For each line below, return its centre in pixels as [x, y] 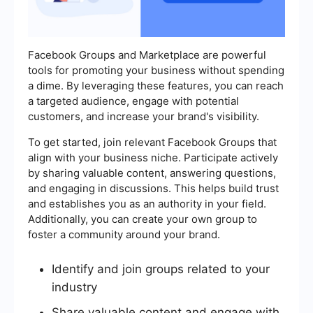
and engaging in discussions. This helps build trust [153, 189]
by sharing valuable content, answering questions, [152, 173]
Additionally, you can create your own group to [143, 219]
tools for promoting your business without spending [156, 71]
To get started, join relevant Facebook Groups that [152, 143]
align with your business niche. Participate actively [153, 158]
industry [74, 287]
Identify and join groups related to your [161, 269]
